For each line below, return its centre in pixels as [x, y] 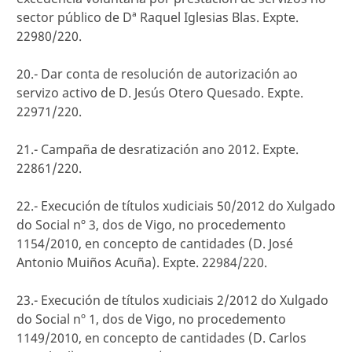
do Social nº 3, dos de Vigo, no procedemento [151, 225]
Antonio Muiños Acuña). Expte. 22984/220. [142, 262]
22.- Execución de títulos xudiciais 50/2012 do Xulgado [176, 206]
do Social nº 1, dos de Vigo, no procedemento [151, 319]
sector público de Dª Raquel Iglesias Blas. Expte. [158, 17]
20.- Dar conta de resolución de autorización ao [157, 74]
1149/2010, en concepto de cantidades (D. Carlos [161, 338]
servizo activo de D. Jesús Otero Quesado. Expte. [160, 93]
